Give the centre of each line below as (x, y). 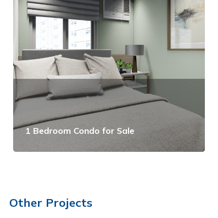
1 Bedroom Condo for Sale (80, 130)
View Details (59, 166)
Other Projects (51, 202)
